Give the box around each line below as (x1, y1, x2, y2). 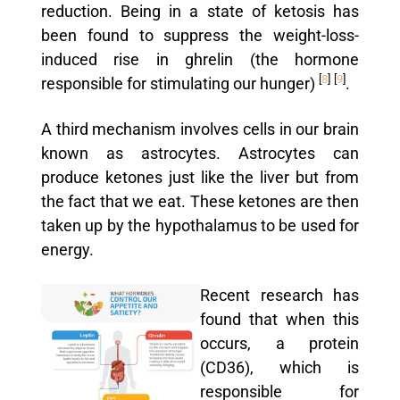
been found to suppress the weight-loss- (40, 26, 360, 45)
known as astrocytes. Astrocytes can (40, 144, 360, 162)
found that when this (200, 310, 360, 329)
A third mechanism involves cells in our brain (40, 120, 360, 138)
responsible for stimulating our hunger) (40, 74, 319, 93)
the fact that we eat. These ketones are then (40, 192, 360, 211)
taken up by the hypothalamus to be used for (40, 216, 360, 235)
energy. (40, 240, 94, 259)
